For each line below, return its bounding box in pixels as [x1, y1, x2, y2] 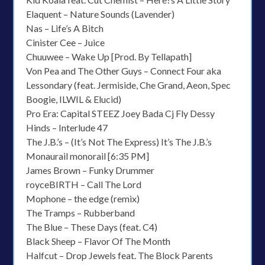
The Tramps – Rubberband [26, 207, 135, 218]
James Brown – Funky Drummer [26, 164, 155, 176]
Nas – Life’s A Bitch [26, 22, 104, 34]
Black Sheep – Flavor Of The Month [26, 235, 171, 247]
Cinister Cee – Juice [26, 37, 105, 48]
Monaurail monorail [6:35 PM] [26, 150, 150, 161]
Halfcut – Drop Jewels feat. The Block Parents [26, 250, 214, 261]
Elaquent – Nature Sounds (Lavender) [26, 8, 175, 20]
